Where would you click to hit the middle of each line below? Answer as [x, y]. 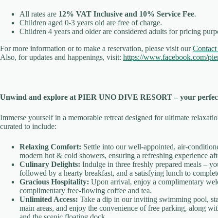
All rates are [39, 14]
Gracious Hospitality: [54, 182]
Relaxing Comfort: [50, 147]
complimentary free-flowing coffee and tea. [86, 191]
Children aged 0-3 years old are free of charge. [91, 23]
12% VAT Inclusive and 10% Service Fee [126, 14]
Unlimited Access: [49, 200]
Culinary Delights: [50, 164]
